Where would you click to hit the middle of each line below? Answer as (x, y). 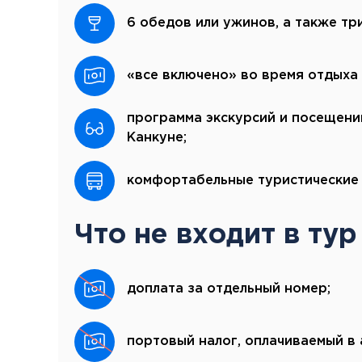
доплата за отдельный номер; (229, 288)
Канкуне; (157, 137)
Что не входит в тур (216, 235)
